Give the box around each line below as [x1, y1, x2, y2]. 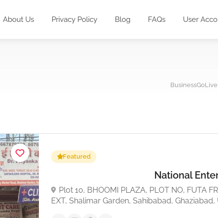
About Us [3, 15, 34, 24]
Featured [63, 153, 91, 161]
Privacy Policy [52, 15, 97, 24]
